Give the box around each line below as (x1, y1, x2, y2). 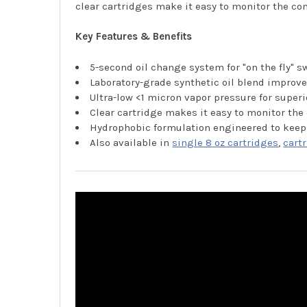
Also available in (90, 136, 173, 149)
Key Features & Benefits (75, 30, 193, 43)
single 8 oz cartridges (172, 136, 279, 149)
